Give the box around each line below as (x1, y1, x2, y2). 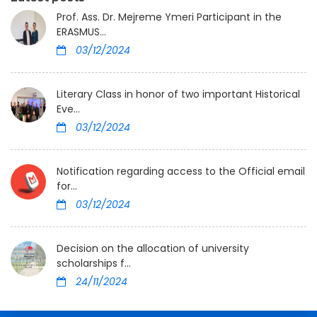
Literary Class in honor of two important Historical (57, 87, 300, 102)
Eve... (57, 102, 80, 117)
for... (57, 179, 77, 194)
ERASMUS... (57, 25, 106, 40)
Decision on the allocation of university (57, 241, 249, 256)
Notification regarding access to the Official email (57, 164, 305, 179)
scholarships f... (57, 256, 131, 271)
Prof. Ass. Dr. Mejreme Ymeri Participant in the (57, 10, 282, 25)
